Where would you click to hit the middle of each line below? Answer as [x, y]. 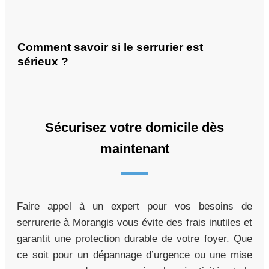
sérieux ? [43, 62]
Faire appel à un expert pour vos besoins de [134, 207]
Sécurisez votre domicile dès [134, 128]
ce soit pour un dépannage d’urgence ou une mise [134, 255]
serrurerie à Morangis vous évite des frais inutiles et [134, 223]
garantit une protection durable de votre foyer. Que [134, 239]
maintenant [134, 149]
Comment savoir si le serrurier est [110, 47]
